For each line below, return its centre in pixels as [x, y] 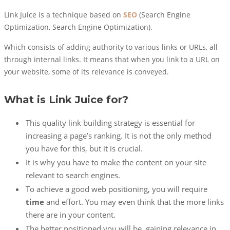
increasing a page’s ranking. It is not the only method [119, 136]
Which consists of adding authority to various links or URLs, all [111, 47]
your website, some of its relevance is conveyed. [87, 72]
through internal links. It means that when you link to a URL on [112, 60]
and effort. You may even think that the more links [134, 202]
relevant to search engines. [73, 175]
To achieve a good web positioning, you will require [117, 189]
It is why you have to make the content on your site [116, 162]
